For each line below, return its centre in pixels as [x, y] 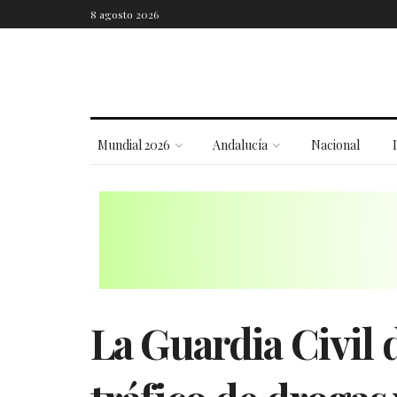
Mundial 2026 [133, 145]
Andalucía [241, 145]
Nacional [335, 145]
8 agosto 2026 [125, 14]
